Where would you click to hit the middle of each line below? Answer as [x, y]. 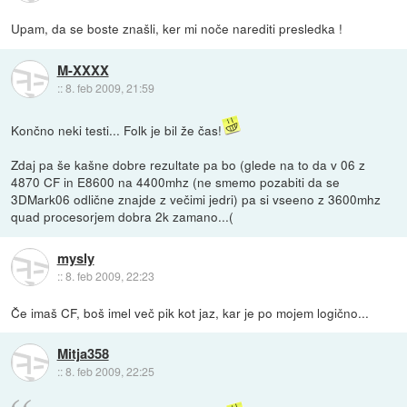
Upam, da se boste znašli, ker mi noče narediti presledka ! [177, 29]
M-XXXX [83, 69]
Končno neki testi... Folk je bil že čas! [117, 130]
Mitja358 [83, 353]
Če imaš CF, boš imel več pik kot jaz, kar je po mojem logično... [190, 312]
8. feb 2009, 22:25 [109, 371]
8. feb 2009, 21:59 [109, 87]
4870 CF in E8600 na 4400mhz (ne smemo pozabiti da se [176, 182]
